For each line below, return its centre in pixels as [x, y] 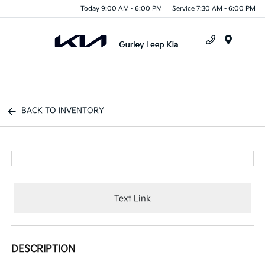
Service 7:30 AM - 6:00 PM [214, 8]
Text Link [132, 198]
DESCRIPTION [43, 249]
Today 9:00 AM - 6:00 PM [121, 8]
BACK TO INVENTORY [63, 111]
